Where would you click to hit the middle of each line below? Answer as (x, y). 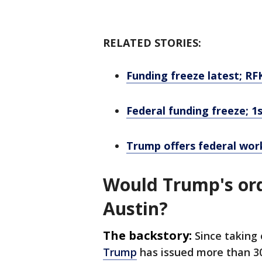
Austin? (135, 208)
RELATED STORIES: (152, 43)
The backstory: (147, 235)
